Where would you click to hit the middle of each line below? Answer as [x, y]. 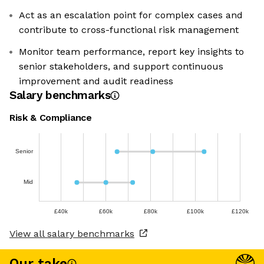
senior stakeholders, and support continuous [121, 67]
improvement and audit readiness [96, 81]
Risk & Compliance [51, 118]
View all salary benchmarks [72, 234]
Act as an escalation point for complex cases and [131, 15]
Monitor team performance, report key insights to [131, 52]
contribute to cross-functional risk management [129, 30]
